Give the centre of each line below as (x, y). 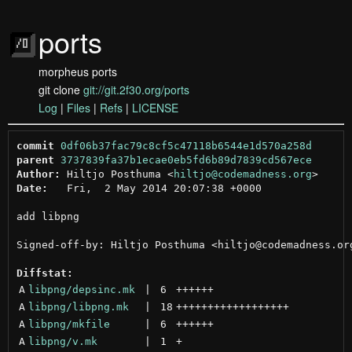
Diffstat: (44, 273)
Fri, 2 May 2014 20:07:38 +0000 (154, 188)
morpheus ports (78, 71)
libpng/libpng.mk (78, 306)
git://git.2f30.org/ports (136, 90)
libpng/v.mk (62, 341)
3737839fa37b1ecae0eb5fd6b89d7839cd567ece (186, 159)
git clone (61, 90)
